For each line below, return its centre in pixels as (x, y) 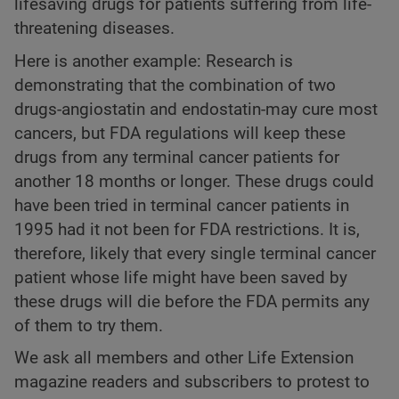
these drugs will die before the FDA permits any (192, 301)
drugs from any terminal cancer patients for (177, 157)
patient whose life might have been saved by (181, 277)
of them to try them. (89, 326)
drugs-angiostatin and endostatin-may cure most (196, 109)
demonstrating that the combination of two (175, 85)
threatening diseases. (94, 29)
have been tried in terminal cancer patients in (182, 205)
